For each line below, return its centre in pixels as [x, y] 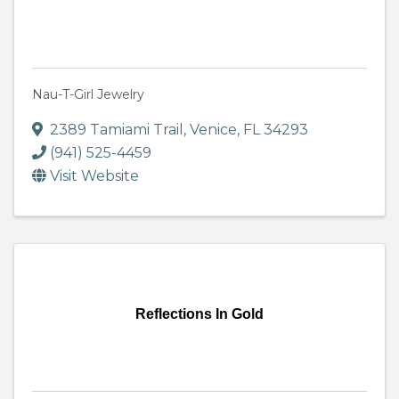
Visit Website [94, 176]
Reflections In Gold [199, 314]
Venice [213, 130]
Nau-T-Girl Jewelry [88, 95]
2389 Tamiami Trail [117, 130]
